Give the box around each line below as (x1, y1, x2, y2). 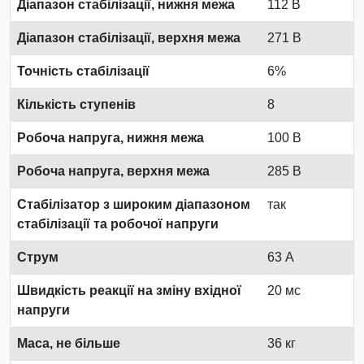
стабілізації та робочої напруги (17, 216, 219, 231)
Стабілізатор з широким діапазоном (17, 197, 250, 211)
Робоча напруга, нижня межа (17, 130, 204, 145)
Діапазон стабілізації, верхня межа (17, 30, 240, 45)
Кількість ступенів (17, 97, 136, 111)
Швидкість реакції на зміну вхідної (17, 283, 241, 297)
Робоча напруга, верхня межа (17, 163, 210, 178)
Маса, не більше (17, 336, 120, 350)
